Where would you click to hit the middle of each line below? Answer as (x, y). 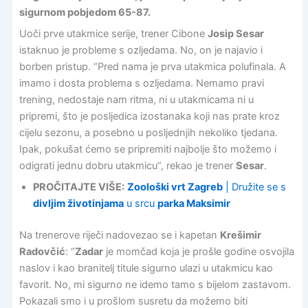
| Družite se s (254, 187)
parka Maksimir (194, 204)
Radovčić (42, 252)
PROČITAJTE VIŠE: (78, 187)
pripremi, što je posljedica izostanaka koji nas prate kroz (149, 116)
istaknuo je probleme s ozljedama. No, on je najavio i (141, 50)
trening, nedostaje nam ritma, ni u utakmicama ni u (136, 99)
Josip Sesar (235, 33)
